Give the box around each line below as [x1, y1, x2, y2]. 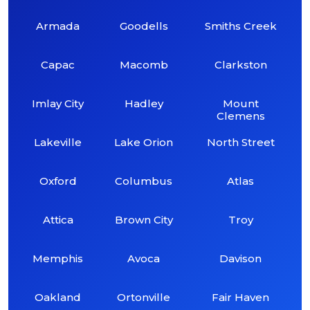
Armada [36, 19, 80, 33]
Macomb [119, 57, 168, 71]
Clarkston [214, 57, 267, 71]
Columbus [115, 174, 173, 188]
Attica [42, 212, 73, 226]
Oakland [35, 290, 82, 304]
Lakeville [34, 135, 82, 149]
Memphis [33, 251, 84, 265]
